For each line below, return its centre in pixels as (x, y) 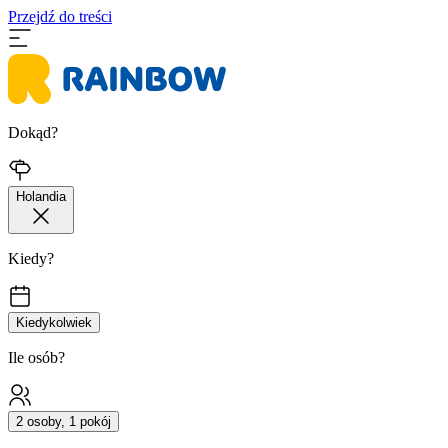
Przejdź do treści (60, 16)
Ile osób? (36, 357)
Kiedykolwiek (54, 322)
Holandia (41, 196)
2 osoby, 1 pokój (63, 421)
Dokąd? (33, 132)
